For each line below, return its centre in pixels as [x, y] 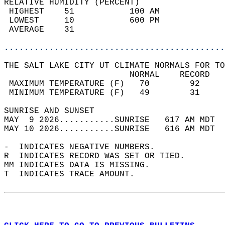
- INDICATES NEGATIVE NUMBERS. [84, 147]
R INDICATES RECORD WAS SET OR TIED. [99, 156]
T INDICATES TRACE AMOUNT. [74, 174]
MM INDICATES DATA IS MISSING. [82, 165]
